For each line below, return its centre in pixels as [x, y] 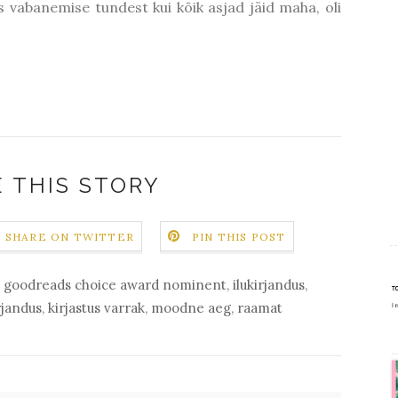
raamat [260, 308]
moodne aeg [191, 308]
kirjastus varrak [96, 308]
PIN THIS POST [239, 237]
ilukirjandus [269, 285]
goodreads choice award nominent [115, 285]
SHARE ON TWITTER [69, 237]
